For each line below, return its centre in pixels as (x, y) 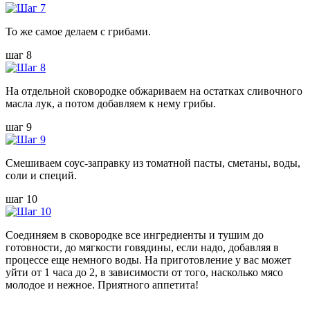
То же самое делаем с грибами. (78, 31)
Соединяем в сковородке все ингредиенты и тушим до (135, 235)
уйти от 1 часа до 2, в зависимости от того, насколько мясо (144, 272)
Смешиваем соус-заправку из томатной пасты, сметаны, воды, (153, 163)
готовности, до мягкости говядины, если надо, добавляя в (142, 247)
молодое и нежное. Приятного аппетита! (102, 284)
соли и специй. (41, 175)
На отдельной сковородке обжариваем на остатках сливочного (154, 91)
